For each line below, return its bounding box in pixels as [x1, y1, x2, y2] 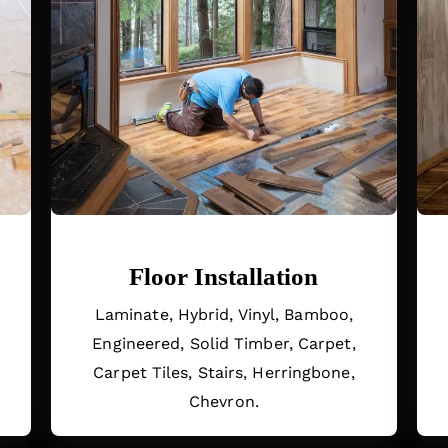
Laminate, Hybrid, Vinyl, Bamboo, [94, 305, 354, 325]
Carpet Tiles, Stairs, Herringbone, [93, 363, 355, 383]
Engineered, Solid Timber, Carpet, [92, 334, 356, 354]
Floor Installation [129, 263, 319, 291]
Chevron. [189, 392, 259, 412]
